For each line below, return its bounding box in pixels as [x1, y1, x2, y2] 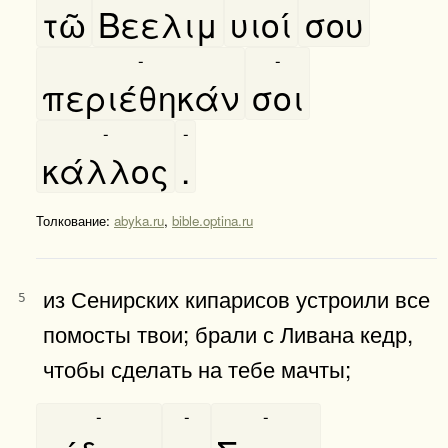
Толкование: [36, 210, 114, 230]
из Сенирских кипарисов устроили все [43, 281, 430, 314]
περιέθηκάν [42, 71, 239, 121]
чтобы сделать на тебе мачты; [43, 351, 351, 384]
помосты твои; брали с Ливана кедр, [43, 316, 413, 349]
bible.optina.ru [172, 210, 253, 230]
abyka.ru [114, 210, 164, 230]
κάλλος [42, 144, 169, 194]
